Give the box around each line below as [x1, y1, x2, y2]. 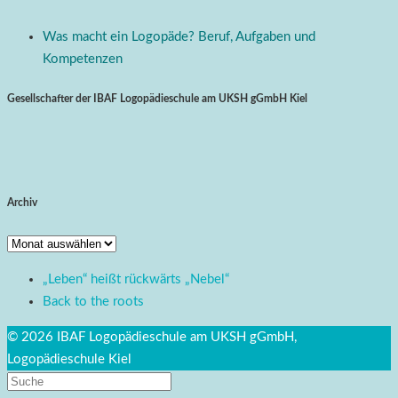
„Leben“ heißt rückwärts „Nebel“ [43, 272, 229, 286]
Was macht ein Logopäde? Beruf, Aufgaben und [43, 29, 315, 44]
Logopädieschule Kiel [7, 352, 131, 366]
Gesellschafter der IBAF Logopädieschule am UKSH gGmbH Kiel [7, 93, 307, 105]
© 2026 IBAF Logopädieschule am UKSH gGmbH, [7, 330, 297, 344]
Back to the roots [43, 294, 144, 308]
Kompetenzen [43, 52, 123, 66]
